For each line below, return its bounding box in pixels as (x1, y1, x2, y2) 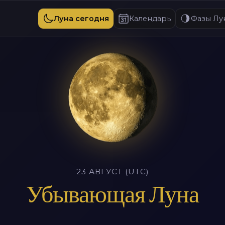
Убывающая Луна (26, 181, 199, 207)
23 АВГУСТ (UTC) (76, 167, 149, 176)
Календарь (129, 14, 171, 23)
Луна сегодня (54, 14, 109, 23)
